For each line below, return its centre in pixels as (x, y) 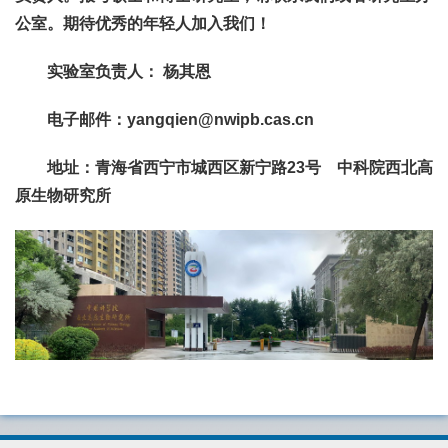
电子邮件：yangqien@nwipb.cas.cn (164, 120)
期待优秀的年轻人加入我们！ (167, 24)
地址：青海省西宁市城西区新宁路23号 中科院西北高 (224, 168)
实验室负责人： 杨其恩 (117, 72)
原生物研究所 (63, 196)
